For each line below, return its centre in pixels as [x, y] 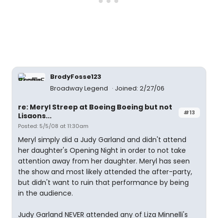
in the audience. [45, 193]
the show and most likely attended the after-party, [105, 172]
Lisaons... [35, 116]
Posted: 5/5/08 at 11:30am [53, 126]
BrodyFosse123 [76, 77]
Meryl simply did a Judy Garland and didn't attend [102, 140]
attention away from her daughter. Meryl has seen [104, 161]
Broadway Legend [80, 88]
